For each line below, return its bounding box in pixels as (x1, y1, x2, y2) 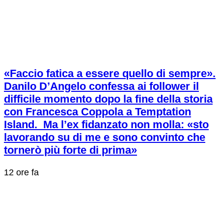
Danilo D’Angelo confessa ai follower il (4, 80, 199, 93)
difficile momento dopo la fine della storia (4, 93, 213, 106)
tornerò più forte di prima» (4, 144, 137, 157)
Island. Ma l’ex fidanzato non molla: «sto (4, 118, 209, 131)
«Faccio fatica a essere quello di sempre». (4, 67, 216, 80)
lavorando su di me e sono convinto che (4, 131, 205, 144)
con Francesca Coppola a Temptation (4, 106, 191, 118)
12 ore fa (4, 167, 39, 178)
